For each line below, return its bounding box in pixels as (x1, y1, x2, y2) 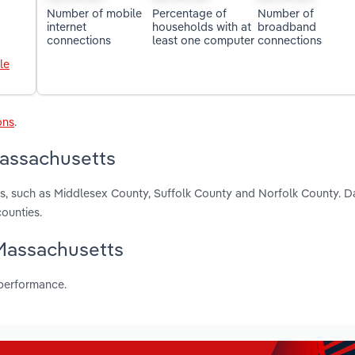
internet (47, 18, 87, 34)
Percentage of (152, 5, 227, 21)
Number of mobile (47, 5, 143, 21)
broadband (257, 18, 316, 34)
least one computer (152, 32, 255, 48)
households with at (152, 18, 252, 34)
